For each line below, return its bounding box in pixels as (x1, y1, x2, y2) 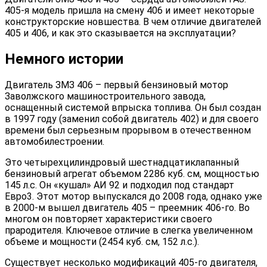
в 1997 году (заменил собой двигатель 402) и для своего (5, 113, 259, 125)
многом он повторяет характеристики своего (5, 213, 212, 225)
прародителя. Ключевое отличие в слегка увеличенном (5, 224, 253, 236)
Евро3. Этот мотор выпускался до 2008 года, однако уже (5, 190, 262, 202)
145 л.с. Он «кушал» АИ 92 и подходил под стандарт (5, 179, 234, 191)
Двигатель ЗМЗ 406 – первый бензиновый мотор (5, 79, 228, 91)
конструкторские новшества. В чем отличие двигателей (5, 15, 261, 27)
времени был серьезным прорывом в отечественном (5, 124, 251, 136)
